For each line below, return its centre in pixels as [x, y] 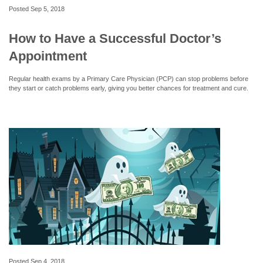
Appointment [48, 56]
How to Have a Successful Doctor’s [115, 38]
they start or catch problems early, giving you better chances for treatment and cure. [129, 88]
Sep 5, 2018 [48, 9]
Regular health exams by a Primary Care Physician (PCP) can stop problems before [129, 78]
